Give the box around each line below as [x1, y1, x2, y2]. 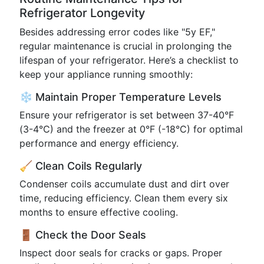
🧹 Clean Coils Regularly [19, 160, 142, 172]
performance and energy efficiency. [19, 137, 179, 149]
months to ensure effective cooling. [19, 206, 178, 218]
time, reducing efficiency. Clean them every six [19, 192, 228, 204]
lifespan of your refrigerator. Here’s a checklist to [19, 54, 239, 66]
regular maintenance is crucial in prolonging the [19, 40, 232, 52]
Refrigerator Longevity [19, 6, 145, 20]
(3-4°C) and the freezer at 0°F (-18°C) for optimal [19, 123, 243, 135]
